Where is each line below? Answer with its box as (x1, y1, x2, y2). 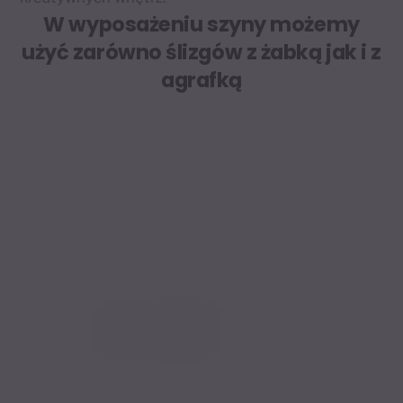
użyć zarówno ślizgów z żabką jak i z (22, 38, 381, 67)
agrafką (161, 66, 242, 95)
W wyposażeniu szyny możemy (43, 10, 360, 40)
